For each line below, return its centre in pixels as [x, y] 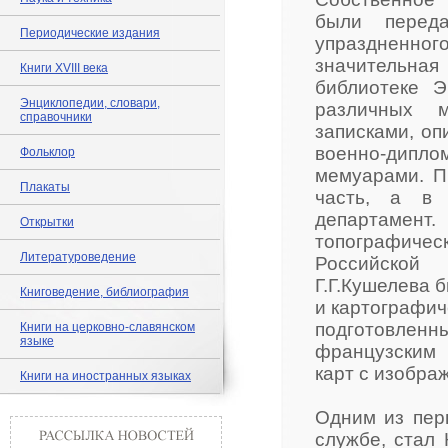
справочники [56, 117]
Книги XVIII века [64, 68]
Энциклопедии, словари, [90, 103]
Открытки [47, 222]
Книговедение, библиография [104, 292]
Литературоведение [78, 257]
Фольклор [47, 152]
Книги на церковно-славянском [107, 327]
